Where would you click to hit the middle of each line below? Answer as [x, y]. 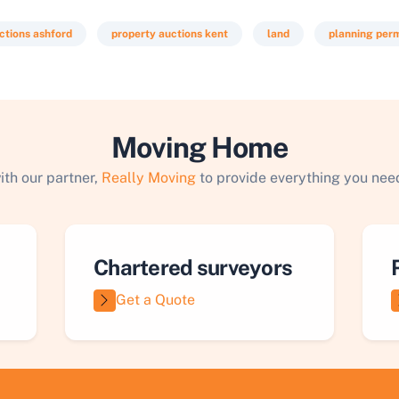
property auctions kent [170, 34]
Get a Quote [155, 300]
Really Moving [148, 178]
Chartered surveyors [193, 267]
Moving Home [199, 147]
